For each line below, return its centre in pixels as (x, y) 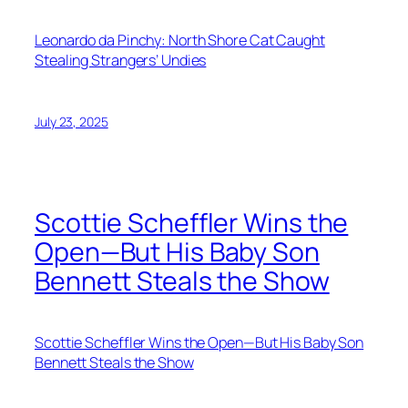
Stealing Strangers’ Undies (121, 61)
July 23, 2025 (71, 121)
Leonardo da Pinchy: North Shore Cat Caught (180, 41)
